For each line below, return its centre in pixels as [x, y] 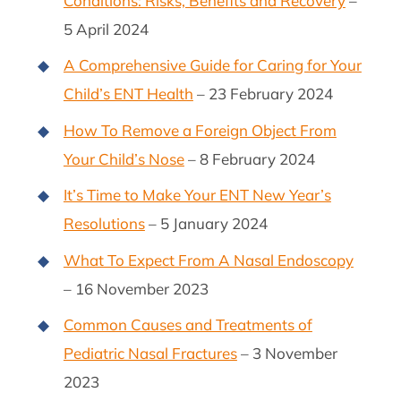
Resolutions [104, 224]
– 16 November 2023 [136, 288]
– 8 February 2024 [249, 158]
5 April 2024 [106, 29]
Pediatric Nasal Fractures [150, 354]
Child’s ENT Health [128, 94]
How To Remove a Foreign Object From [200, 130]
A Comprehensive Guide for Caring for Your [212, 65]
